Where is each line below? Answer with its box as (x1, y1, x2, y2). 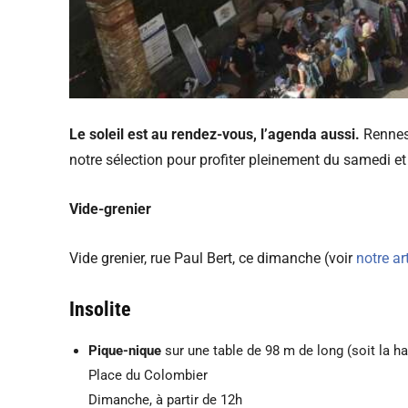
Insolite (69, 297, 131, 321)
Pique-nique (88, 342, 161, 359)
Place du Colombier (88, 366, 208, 383)
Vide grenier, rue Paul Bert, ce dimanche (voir (69, 249, 356, 267)
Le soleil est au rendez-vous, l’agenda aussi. (69, 125, 361, 143)
